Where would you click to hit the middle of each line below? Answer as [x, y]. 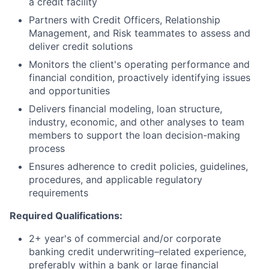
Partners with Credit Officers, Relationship [125, 20]
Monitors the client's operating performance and [139, 64]
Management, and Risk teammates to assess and [140, 33]
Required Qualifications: [66, 216]
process [47, 148]
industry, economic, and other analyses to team [137, 122]
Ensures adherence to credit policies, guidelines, [138, 166]
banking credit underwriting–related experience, [138, 252]
